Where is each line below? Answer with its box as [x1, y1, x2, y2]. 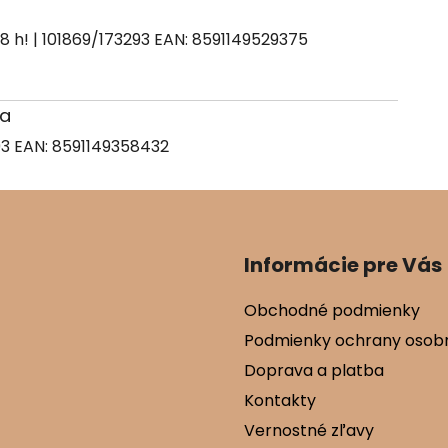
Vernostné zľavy [244, 418, 374, 442]
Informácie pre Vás [244, 250, 442, 279]
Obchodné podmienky [244, 298, 420, 322]
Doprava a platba [244, 358, 384, 382]
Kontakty [244, 388, 316, 412]
